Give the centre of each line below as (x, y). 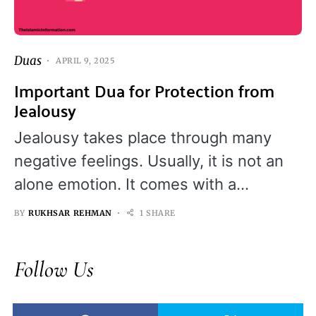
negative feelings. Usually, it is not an (149, 160)
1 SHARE (157, 213)
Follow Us (54, 269)
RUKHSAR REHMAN (70, 213)
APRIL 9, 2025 (85, 61)
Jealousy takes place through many (143, 137)
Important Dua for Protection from (144, 90)
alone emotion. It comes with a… (132, 184)
